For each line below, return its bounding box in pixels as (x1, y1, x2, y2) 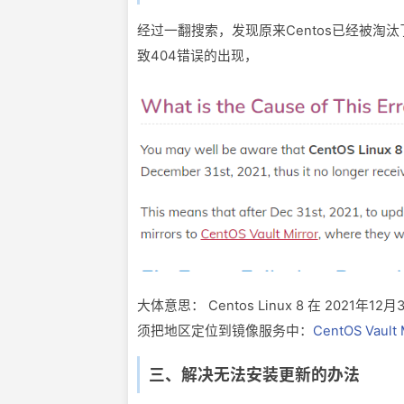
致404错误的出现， (137, 47, 258, 64)
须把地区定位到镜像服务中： (137, 322, 313, 339)
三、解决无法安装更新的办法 (149, 365, 360, 385)
